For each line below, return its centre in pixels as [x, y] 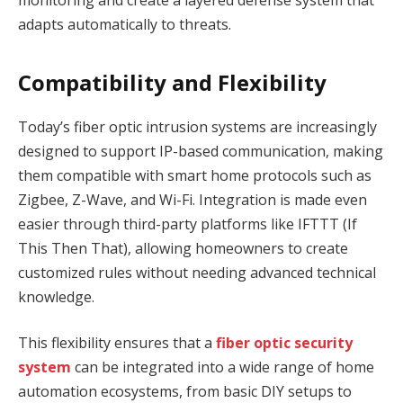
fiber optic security [284, 343]
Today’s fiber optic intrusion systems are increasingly [197, 126]
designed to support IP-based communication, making [201, 151]
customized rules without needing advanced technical [197, 272]
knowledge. [56, 296]
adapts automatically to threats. [125, 25]
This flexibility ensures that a [117, 343]
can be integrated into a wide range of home [223, 367]
